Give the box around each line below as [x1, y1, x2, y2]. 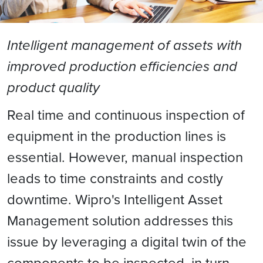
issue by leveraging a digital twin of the [7, 231, 247, 251]
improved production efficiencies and [7, 56, 237, 77]
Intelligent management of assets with [7, 35, 242, 56]
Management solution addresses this [7, 210, 233, 230]
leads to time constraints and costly [7, 168, 223, 188]
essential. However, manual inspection [7, 147, 243, 167]
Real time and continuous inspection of [7, 104, 245, 124]
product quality [7, 77, 100, 98]
